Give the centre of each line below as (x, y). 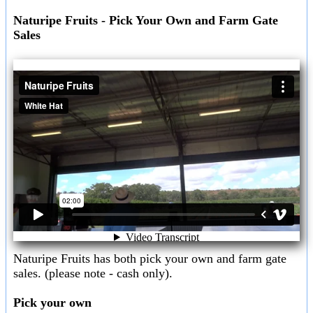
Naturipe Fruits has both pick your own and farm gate (150, 259)
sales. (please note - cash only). (93, 274)
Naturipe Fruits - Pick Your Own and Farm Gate (146, 20)
